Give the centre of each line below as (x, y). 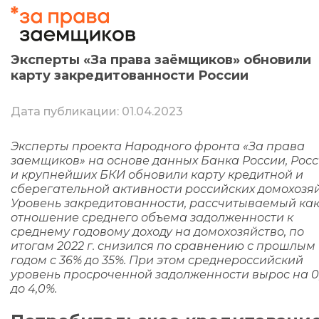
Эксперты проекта (68, 146)
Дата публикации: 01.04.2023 (97, 111)
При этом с (160, 260)
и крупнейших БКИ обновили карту (119, 175)
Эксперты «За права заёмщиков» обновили (161, 60)
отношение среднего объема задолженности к (152, 218)
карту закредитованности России (130, 75)
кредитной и (266, 175)
